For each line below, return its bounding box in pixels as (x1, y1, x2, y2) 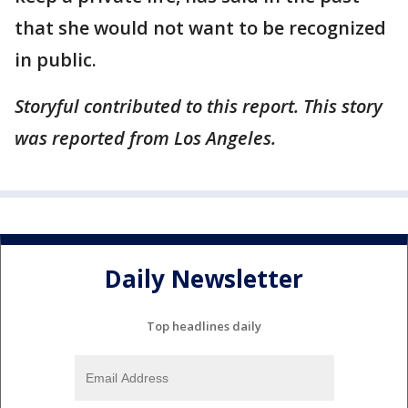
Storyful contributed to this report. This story (15, 94, 382, 118)
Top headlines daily (147, 317, 261, 334)
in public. (15, 47, 101, 72)
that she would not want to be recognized (15, 15, 386, 40)
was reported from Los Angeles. (15, 126, 280, 150)
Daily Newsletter (105, 262, 303, 296)
